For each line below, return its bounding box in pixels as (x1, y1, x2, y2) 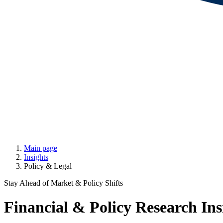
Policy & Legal (24, 162, 72, 170)
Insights (24, 153, 48, 161)
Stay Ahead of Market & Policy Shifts (4, 179, 123, 187)
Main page (24, 144, 57, 152)
